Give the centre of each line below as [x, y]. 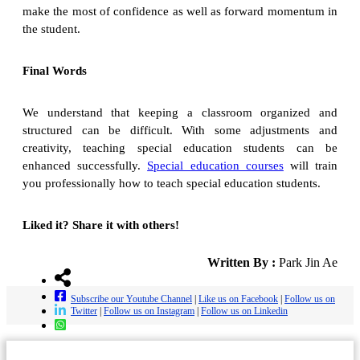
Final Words [55, 71]
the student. [51, 29]
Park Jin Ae [307, 263]
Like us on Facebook [238, 299]
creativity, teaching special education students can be [180, 148]
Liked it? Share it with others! [101, 225]
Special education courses [215, 166]
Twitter [84, 311]
